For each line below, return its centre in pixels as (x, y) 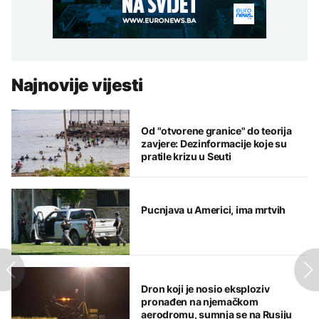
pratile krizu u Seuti (186, 157)
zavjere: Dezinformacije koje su (214, 144)
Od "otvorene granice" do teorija (216, 131)
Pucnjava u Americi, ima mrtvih (213, 210)
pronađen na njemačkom (200, 301)
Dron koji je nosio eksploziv (205, 288)
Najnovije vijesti (77, 85)
